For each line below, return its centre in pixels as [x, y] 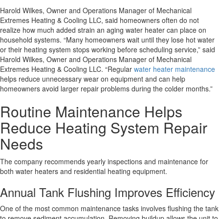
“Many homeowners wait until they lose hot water [138, 40]
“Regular [119, 69]
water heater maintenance [175, 69]
